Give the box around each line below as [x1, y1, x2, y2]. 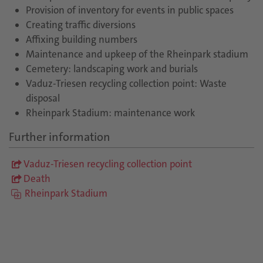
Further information [9, 129, 110, 144]
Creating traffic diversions [25, 18, 136, 31]
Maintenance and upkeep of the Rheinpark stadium [25, 48, 248, 60]
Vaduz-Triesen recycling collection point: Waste [25, 77, 227, 90]
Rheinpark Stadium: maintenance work [25, 106, 195, 119]
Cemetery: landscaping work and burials [25, 62, 198, 75]
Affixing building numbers [25, 33, 137, 46]
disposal [25, 92, 60, 104]
